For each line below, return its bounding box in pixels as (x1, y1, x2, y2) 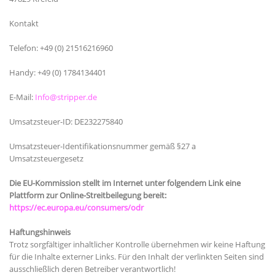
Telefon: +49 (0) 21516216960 (9, 42, 113, 54)
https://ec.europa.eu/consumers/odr (9, 202, 144, 214)
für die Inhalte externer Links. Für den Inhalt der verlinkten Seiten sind (9, 251, 264, 263)
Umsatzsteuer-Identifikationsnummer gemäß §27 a (9, 141, 196, 152)
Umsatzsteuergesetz (9, 153, 83, 165)
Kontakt (9, 18, 39, 29)
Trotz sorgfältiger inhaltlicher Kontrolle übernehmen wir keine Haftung (9, 239, 265, 250)
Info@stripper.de (35, 91, 97, 103)
